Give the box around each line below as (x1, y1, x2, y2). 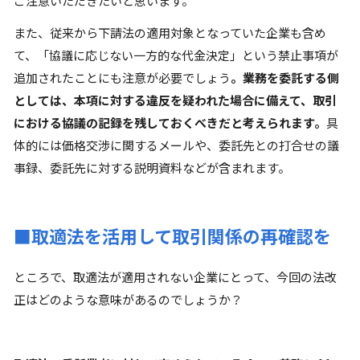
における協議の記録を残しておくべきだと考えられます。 (14, 114, 326, 131)
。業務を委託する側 (231, 69, 339, 86)
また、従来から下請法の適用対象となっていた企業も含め (14, 24, 326, 41)
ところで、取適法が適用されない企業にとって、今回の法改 (14, 268, 337, 285)
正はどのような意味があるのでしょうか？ (14, 291, 243, 308)
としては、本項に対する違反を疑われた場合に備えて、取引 (14, 92, 337, 108)
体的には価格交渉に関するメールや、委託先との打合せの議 (14, 137, 339, 153)
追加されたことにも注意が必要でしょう (14, 69, 231, 86)
